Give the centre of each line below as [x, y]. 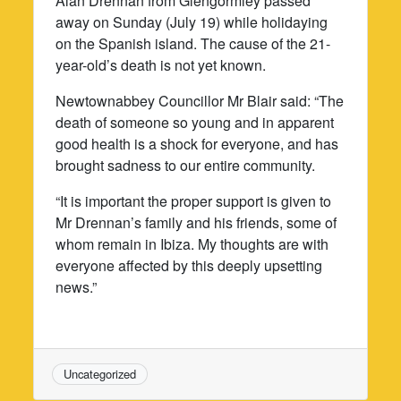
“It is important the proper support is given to [194, 200]
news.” [77, 286]
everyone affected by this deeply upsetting [189, 265]
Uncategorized [100, 373]
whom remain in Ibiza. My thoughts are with [192, 243]
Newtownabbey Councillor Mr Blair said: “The [200, 100]
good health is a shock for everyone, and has [197, 143]
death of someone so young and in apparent [195, 122]
